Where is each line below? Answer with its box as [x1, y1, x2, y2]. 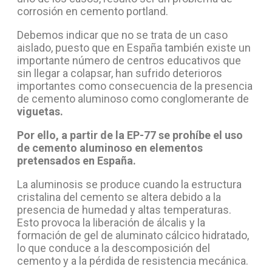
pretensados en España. [17, 154, 136, 167]
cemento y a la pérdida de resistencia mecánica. [17, 254, 251, 267]
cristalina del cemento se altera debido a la [17, 190, 221, 203]
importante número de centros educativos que [17, 53, 241, 67]
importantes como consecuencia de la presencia [17, 79, 253, 92]
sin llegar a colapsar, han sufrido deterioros [17, 66, 222, 80]
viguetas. [17, 104, 63, 118]
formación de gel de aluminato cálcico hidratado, [17, 228, 249, 242]
